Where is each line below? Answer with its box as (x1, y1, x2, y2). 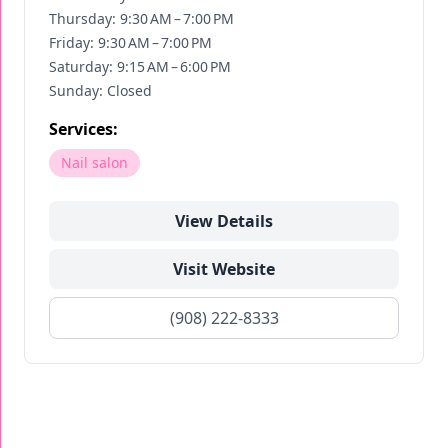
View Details (175, 210, 273, 232)
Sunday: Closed (49, 81, 152, 100)
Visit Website (173, 258, 275, 280)
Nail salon (61, 153, 128, 172)
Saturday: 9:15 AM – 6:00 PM (49, 57, 231, 76)
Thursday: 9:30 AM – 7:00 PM (49, 9, 234, 28)
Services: (49, 118, 118, 140)
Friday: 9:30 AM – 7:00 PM (49, 33, 212, 52)
